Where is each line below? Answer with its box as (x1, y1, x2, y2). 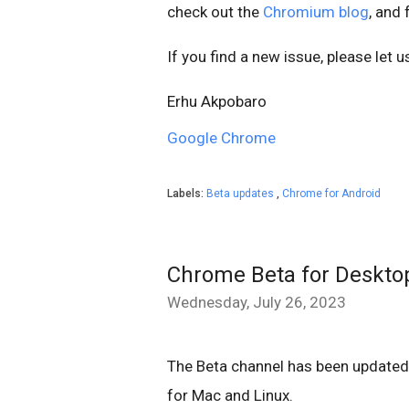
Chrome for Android (282, 186, 381, 200)
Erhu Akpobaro (167, 91, 267, 110)
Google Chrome (167, 128, 276, 147)
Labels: (167, 186, 206, 200)
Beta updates (206, 186, 277, 200)
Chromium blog (263, 2, 369, 21)
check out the (167, 2, 263, 21)
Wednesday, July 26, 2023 (167, 292, 346, 311)
